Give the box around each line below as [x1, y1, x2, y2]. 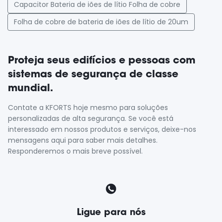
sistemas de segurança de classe [8, 67, 178, 80]
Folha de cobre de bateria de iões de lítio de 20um [14, 17, 188, 27]
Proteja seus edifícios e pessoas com [8, 54, 195, 66]
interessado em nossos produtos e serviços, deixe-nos [8, 124, 196, 135]
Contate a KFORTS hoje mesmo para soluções [8, 103, 168, 113]
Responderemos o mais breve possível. [8, 146, 143, 157]
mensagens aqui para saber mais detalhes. [8, 135, 158, 146]
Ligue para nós [76, 206, 146, 218]
